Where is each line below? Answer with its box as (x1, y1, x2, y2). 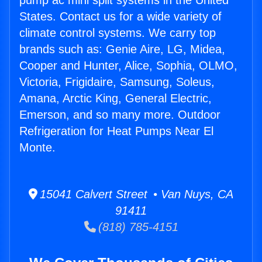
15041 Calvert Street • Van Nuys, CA (37, 188, 233, 201)
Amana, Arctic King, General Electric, (19, 92, 212, 105)
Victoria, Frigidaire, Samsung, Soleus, (19, 75, 215, 89)
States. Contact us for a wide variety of (19, 10, 222, 23)
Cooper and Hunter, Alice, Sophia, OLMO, (19, 59, 237, 73)
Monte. (19, 141, 56, 154)
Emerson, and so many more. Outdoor (19, 108, 220, 122)
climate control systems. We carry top (19, 26, 216, 40)
